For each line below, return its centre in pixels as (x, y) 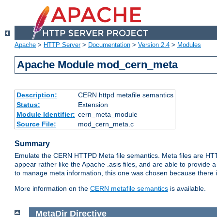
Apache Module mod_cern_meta (98, 65)
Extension (93, 105)
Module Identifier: (46, 115)
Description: (37, 95)
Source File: (36, 124)
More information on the (52, 189)
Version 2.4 (154, 45)
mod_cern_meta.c (106, 124)
